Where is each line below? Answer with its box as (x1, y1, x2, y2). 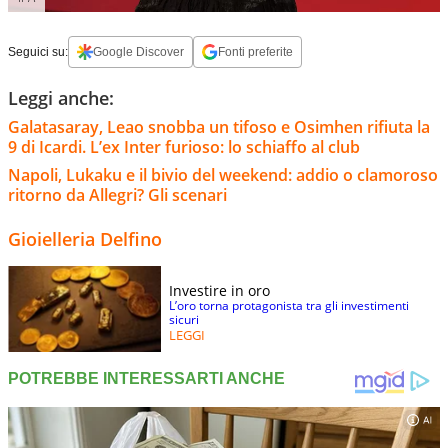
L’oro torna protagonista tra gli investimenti (169, 297, 409, 315)
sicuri (169, 311, 199, 329)
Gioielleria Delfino (8, 227, 162, 252)
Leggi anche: (8, 86, 114, 111)
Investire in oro (169, 281, 270, 301)
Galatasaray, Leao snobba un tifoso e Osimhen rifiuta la (8, 116, 430, 139)
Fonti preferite (218, 45, 293, 60)
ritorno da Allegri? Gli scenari (8, 184, 227, 207)
